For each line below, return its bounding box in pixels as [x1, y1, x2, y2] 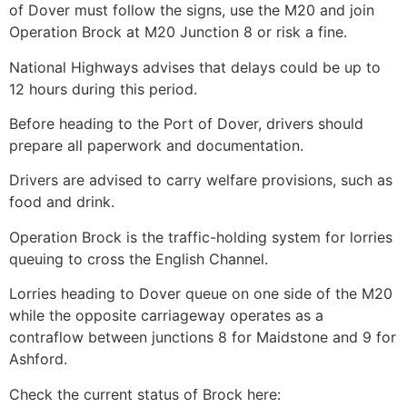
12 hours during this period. [9, 79, 202, 98]
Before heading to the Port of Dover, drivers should [9, 114, 363, 133]
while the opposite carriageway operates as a [9, 306, 323, 325]
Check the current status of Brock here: [9, 384, 281, 403]
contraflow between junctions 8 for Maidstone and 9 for [9, 328, 396, 347]
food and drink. [9, 193, 114, 212]
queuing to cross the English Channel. [9, 249, 273, 268]
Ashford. [9, 350, 67, 369]
